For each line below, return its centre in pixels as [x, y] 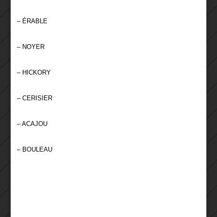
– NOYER [31, 47]
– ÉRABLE [32, 21]
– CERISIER [34, 98]
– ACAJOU [32, 124]
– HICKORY [34, 73]
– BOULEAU [35, 150]
